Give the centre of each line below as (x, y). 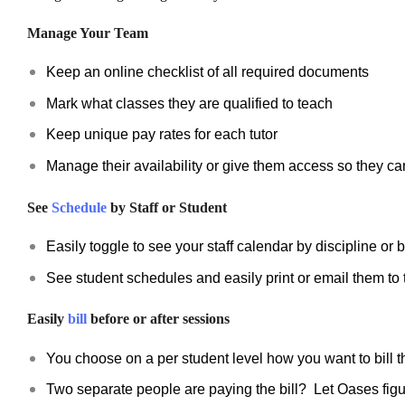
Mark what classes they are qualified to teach (189, 103)
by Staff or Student (167, 207)
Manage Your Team (88, 33)
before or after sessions (158, 319)
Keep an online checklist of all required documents (207, 72)
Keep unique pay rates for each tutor (161, 135)
